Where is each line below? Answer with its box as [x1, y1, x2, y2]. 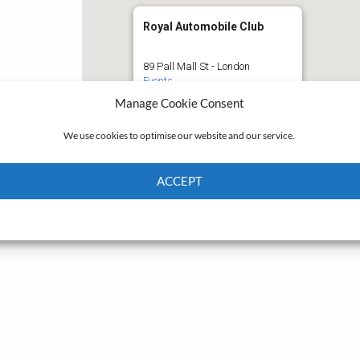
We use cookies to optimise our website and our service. [63, 129, 295, 141]
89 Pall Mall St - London [142, 60, 250, 72]
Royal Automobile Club [142, 20, 264, 33]
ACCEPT [157, 174, 203, 188]
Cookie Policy [121, 211, 179, 224]
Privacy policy [178, 211, 238, 224]
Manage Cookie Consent [115, 95, 245, 110]
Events [142, 75, 173, 87]
